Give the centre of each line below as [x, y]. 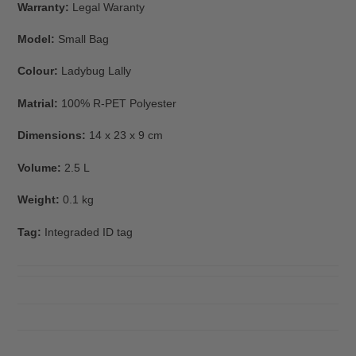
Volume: [41, 167]
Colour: [39, 71]
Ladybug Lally [96, 71]
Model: [38, 39]
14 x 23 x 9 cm [126, 135]
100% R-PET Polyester [119, 103]
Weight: [40, 200]
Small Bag [83, 39]
